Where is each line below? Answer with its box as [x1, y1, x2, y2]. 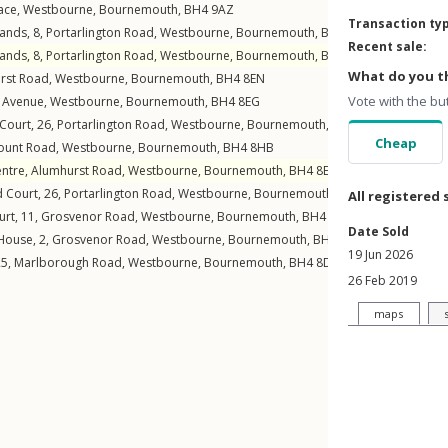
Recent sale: [348, 38, 427, 55]
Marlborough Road [14, 254, 122, 271]
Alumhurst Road [31, 162, 122, 179]
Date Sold [348, 223, 409, 240]
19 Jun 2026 [348, 246, 413, 263]
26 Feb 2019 [348, 272, 417, 289]
